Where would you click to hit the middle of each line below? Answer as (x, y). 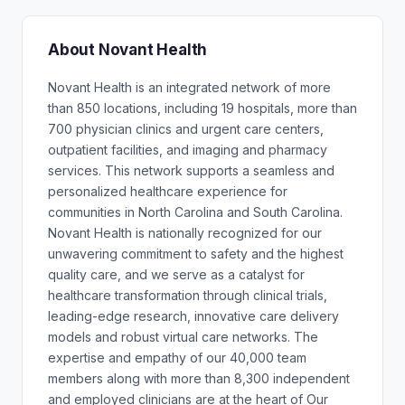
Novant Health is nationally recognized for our (185, 233)
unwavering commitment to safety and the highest (196, 254)
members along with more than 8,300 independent (199, 378)
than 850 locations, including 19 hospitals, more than (202, 108)
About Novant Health (128, 50)
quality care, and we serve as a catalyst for (176, 274)
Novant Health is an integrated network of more (189, 87)
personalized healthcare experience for (168, 191)
